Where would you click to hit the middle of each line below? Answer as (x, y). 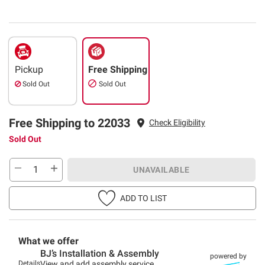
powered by (228, 256)
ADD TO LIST (143, 198)
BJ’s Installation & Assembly (100, 253)
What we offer (49, 241)
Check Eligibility (177, 123)
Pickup (29, 69)
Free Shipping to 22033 (70, 123)
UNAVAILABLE (161, 169)
